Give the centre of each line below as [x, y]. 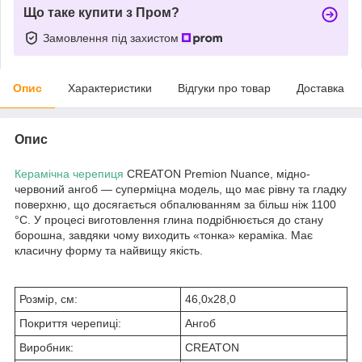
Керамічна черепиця [69, 173]
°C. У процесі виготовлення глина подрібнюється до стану [169, 219]
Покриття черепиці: [70, 323]
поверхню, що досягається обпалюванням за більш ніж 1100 [175, 204]
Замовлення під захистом [112, 38]
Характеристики [110, 88]
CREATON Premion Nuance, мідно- [217, 173]
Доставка [320, 88]
